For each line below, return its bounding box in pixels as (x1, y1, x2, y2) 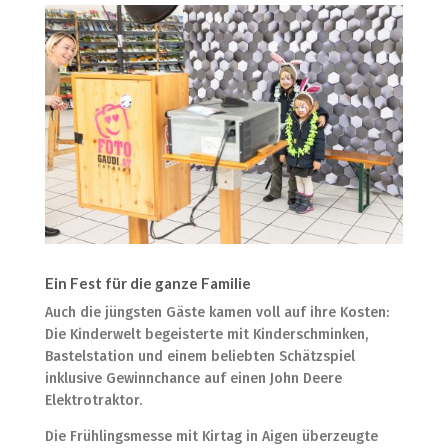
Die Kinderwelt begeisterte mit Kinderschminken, (44, 326, 368, 344)
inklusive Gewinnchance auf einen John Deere (44, 370, 342, 388)
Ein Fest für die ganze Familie (44, 274, 251, 293)
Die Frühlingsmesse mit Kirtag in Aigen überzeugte (44, 428, 378, 446)
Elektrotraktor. (44, 392, 142, 410)
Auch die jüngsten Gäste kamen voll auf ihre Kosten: (44, 304, 389, 322)
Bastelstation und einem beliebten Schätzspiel (44, 348, 355, 366)
